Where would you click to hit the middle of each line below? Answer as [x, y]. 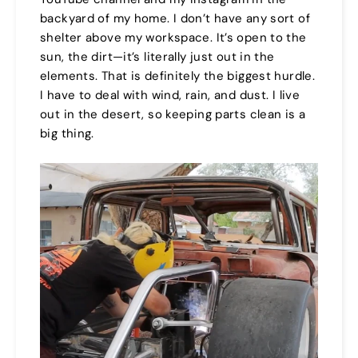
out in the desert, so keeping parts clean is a [173, 114]
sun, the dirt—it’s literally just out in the [157, 56]
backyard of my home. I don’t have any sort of [175, 18]
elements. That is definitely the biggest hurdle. [177, 76]
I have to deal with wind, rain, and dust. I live [170, 95]
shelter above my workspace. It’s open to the [173, 37]
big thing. [67, 133]
